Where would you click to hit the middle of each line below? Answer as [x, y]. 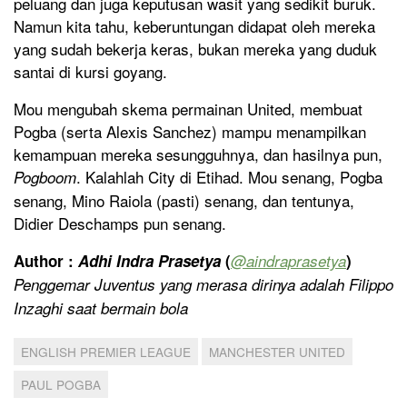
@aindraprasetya [288, 260]
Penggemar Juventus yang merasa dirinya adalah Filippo [203, 284]
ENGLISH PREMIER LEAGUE [106, 351]
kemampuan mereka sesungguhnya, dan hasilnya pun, [198, 154]
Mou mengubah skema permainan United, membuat [188, 108]
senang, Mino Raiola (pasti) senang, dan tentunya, [184, 200]
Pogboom [45, 177]
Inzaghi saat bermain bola [101, 308]
